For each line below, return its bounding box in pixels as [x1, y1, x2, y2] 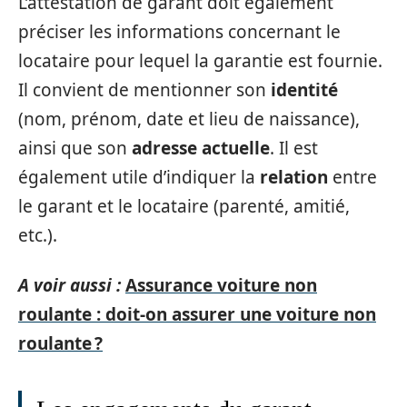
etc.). [18, 223, 57, 247]
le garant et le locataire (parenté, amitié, [18, 194, 350, 218]
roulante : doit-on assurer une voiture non [18, 302, 376, 326]
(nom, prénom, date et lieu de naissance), [18, 107, 360, 131]
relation [260, 165, 328, 189]
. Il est [270, 136, 318, 160]
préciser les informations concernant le [18, 20, 341, 44]
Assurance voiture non [125, 273, 317, 297]
